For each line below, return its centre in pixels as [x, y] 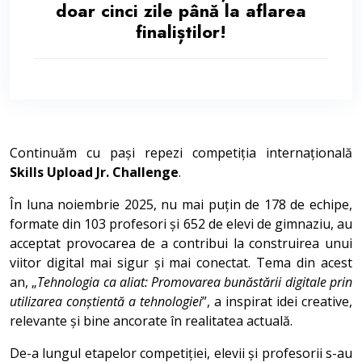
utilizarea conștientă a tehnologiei [106, 301]
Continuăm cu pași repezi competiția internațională [181, 153]
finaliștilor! [181, 32]
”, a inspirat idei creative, [277, 301]
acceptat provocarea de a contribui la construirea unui [181, 243]
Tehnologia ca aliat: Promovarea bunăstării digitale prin [195, 282]
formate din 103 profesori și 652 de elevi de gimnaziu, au [181, 224]
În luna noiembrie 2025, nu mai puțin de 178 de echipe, [181, 204]
